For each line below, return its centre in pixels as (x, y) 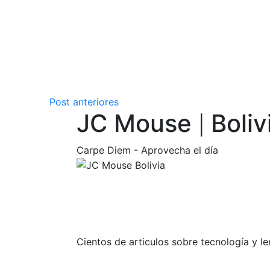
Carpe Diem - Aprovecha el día (147, 150)
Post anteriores (84, 102)
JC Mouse (137, 123)
